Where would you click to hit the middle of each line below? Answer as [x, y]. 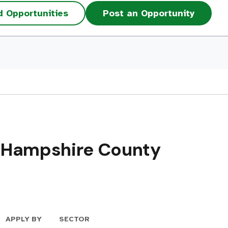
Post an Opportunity [149, 13]
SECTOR [74, 219]
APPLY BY [24, 219]
